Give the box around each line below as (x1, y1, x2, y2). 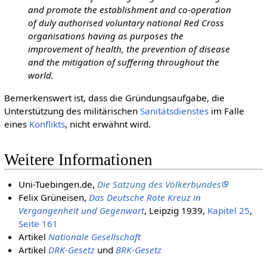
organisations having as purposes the (27, 30, 184, 42)
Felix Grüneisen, (18, 191, 89, 204)
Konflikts (29, 117, 65, 130)
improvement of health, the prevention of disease (27, 43, 230, 55)
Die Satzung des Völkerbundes (97, 178, 222, 191)
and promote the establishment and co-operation (27, 4, 231, 16)
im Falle (208, 104, 244, 117)
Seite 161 (18, 218, 58, 230)
